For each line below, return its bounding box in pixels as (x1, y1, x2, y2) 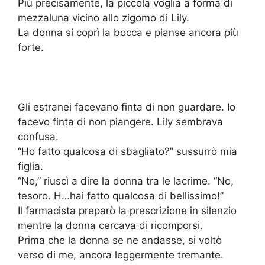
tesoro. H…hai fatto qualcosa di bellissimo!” (18, 190, 224, 202)
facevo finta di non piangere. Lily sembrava (18, 116, 223, 128)
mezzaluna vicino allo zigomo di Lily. (18, 12, 189, 24)
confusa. (18, 131, 59, 143)
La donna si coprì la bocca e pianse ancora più (18, 27, 238, 39)
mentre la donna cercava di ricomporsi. (18, 219, 203, 232)
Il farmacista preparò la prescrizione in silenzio (18, 205, 237, 217)
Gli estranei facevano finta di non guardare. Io (18, 101, 235, 114)
